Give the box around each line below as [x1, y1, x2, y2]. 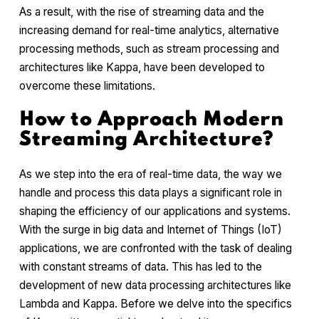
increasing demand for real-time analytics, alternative [19, 23, 279, 38]
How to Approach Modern [19, 109, 284, 130]
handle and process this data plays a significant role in [19, 185, 282, 199]
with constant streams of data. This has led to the [19, 259, 262, 273]
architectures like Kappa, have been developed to [19, 61, 265, 75]
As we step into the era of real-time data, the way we [19, 167, 282, 181]
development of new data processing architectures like [19, 278, 291, 292]
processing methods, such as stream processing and [19, 42, 279, 56]
